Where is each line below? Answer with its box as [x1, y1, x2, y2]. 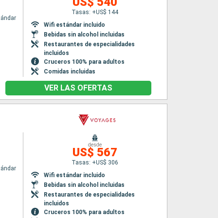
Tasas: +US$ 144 [72, 9, 119, 16]
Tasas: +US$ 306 [72, 159, 119, 166]
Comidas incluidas [43, 68, 95, 75]
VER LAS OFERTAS [44, 83, 112, 92]
